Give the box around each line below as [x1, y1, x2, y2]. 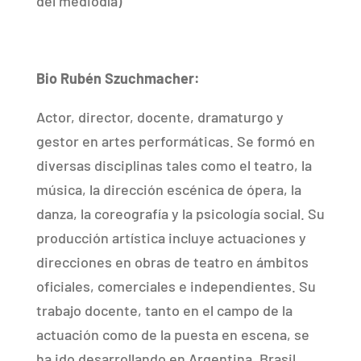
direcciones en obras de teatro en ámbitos [35, 253, 309, 271]
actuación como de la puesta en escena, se [35, 326, 309, 343]
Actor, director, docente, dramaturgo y [35, 108, 284, 126]
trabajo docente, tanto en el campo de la [35, 301, 293, 319]
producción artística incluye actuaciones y [35, 229, 306, 247]
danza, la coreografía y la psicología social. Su [35, 205, 325, 222]
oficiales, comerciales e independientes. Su [35, 277, 316, 295]
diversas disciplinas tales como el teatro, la [35, 156, 312, 174]
